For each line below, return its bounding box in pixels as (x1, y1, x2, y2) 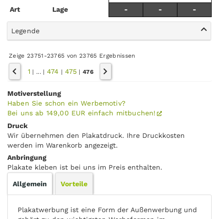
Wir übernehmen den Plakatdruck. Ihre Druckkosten (7, 131, 185, 139)
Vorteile (61, 180, 88, 188)
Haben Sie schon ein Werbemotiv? (7, 99, 126, 107)
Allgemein (13, 180, 47, 188)
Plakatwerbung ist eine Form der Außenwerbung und (18, 206, 197, 214)
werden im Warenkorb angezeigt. (7, 141, 118, 149)
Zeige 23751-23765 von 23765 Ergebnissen (9, 52, 135, 59)
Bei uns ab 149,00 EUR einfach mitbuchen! (7, 109, 156, 117)
